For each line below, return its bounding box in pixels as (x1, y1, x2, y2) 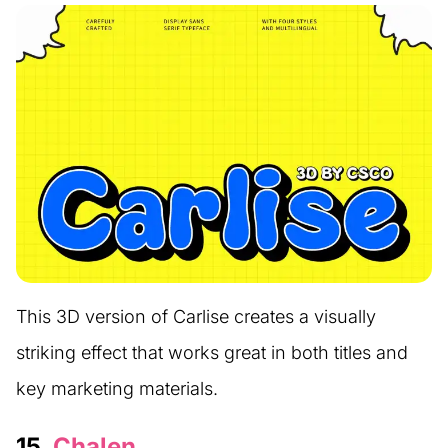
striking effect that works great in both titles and (16, 342, 408, 364)
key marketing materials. (16, 378, 218, 400)
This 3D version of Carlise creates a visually (16, 306, 376, 328)
